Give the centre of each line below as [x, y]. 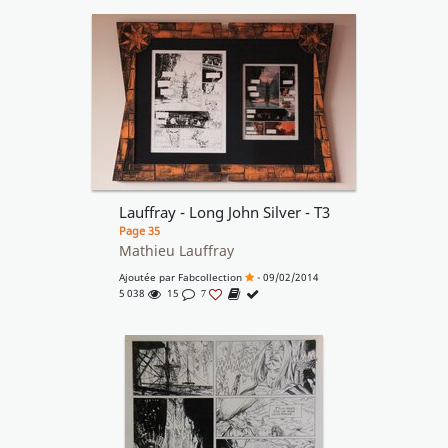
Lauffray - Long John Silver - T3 [224, 213]
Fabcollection [209, 277]
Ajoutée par [148, 277]
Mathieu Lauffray [176, 251]
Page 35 [139, 231]
